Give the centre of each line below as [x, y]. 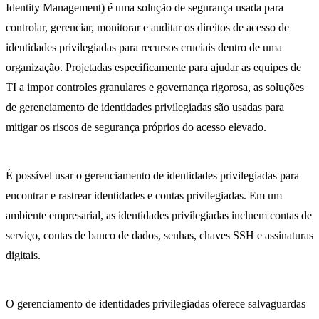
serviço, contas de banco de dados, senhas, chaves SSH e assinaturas [159, 236]
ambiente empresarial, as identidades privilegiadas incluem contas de [159, 216]
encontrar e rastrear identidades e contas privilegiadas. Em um [144, 196]
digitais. [23, 256]
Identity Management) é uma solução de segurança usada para [145, 8]
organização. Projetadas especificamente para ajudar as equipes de [153, 68]
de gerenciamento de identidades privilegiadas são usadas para [145, 108]
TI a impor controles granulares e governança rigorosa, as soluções [155, 88]
